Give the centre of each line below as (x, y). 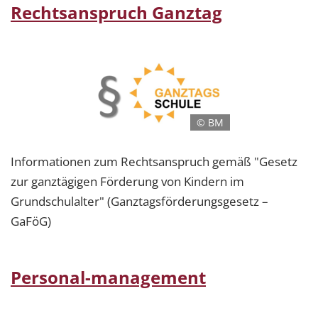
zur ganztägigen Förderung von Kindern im (127, 181)
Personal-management (108, 277)
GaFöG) (31, 221)
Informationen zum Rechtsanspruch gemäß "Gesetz (154, 161)
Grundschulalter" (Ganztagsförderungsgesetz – (139, 201)
